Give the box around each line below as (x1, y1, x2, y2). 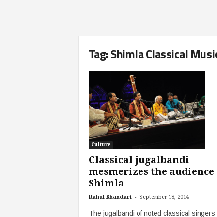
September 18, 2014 (139, 194, 189, 200)
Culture (91, 142, 111, 147)
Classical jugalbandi (88, 155, 189, 166)
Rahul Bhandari (88, 194, 132, 200)
